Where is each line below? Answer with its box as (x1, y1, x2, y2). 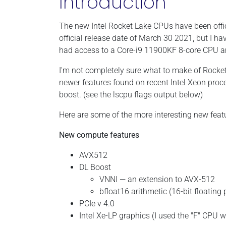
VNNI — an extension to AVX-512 (99, 175, 215, 184)
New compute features (59, 130, 139, 140)
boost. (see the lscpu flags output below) (59, 90, 203, 99)
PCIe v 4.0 (79, 199, 115, 208)
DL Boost (79, 162, 111, 172)
